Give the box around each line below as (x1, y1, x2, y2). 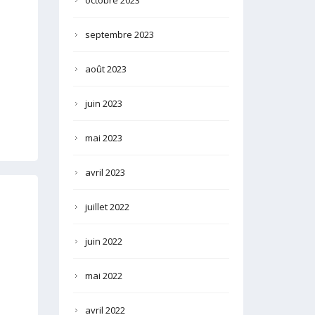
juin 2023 (84, 97, 122, 110)
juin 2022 (84, 235, 122, 248)
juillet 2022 (84, 200, 129, 214)
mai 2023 (84, 131, 122, 145)
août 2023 (84, 63, 127, 76)
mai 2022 (84, 269, 122, 283)
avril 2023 (84, 166, 125, 179)
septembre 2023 (84, 28, 154, 41)
